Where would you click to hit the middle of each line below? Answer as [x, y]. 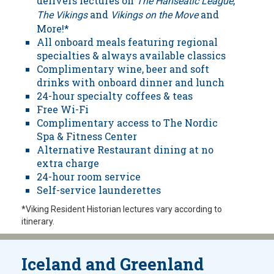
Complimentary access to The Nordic [127, 122]
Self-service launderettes [99, 190]
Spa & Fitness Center [87, 136]
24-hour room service [89, 176]
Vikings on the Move [156, 15]
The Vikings [62, 15]
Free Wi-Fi [63, 109]
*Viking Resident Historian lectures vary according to [122, 209]
